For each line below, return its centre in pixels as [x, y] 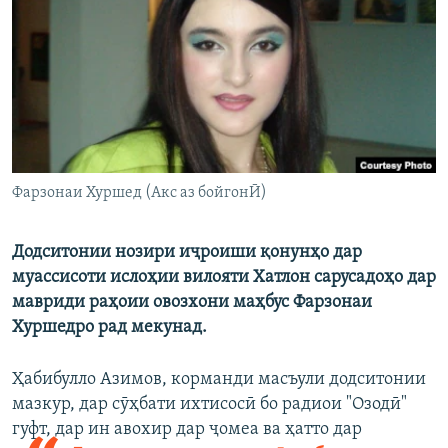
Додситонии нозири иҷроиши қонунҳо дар [187, 253]
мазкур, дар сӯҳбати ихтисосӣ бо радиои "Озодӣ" [209, 405]
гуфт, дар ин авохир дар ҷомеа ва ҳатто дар [187, 430]
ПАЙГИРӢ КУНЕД [69, 88]
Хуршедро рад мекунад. [109, 328]
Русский [50, 35]
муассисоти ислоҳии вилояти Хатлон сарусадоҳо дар [224, 278]
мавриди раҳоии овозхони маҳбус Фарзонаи [192, 303]
